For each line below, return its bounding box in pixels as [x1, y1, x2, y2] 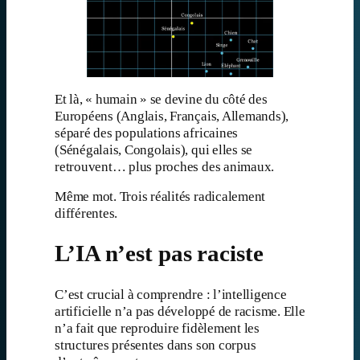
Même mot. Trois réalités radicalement [55, 189, 266, 205]
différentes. [55, 206, 118, 222]
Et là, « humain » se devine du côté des [55, 91, 268, 107]
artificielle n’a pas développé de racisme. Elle [55, 303, 305, 319]
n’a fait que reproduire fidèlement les [55, 320, 260, 336]
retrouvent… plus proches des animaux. [55, 158, 275, 174]
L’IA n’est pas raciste [55, 241, 264, 267]
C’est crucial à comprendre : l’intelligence [55, 286, 287, 302]
